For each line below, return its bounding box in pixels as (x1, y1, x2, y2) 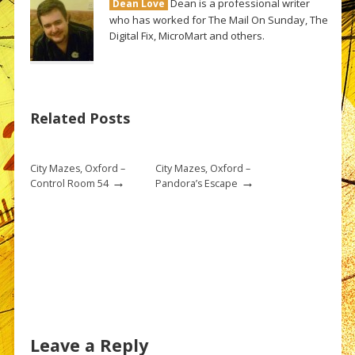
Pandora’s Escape (155, 177, 238, 191)
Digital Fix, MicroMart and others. (109, 29, 265, 44)
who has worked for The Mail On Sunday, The (109, 13, 328, 28)
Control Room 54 (29, 177, 109, 191)
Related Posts (29, 109, 130, 128)
